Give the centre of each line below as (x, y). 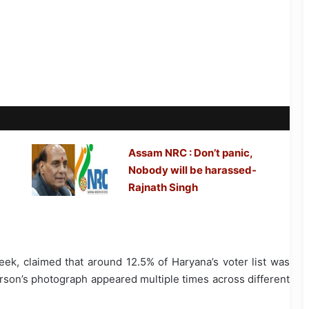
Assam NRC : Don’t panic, (191, 153)
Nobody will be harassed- (193, 170)
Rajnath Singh (163, 188)
